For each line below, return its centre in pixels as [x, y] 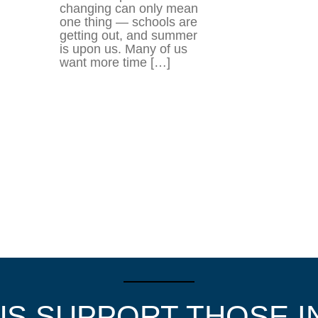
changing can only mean [128, 9]
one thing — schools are [128, 22]
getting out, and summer [128, 35]
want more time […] [115, 62]
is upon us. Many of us [123, 49]
